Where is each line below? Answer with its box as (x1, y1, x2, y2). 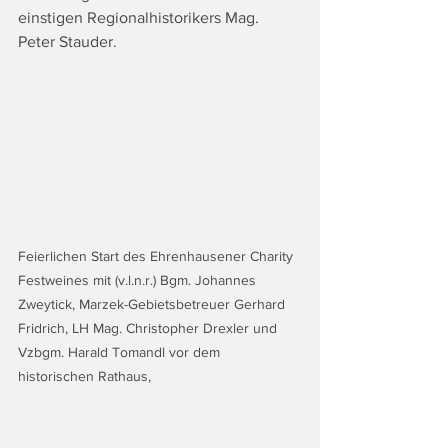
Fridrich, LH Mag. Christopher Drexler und (18, 319, 281, 336)
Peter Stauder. (18, 33, 117, 51)
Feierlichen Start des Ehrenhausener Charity (18, 247, 297, 264)
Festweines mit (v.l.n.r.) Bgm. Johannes (18, 271, 260, 288)
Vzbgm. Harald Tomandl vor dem (18, 343, 224, 360)
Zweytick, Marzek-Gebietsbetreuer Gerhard (18, 295, 289, 312)
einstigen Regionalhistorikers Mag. (18, 9, 263, 27)
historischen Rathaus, (18, 367, 155, 384)
